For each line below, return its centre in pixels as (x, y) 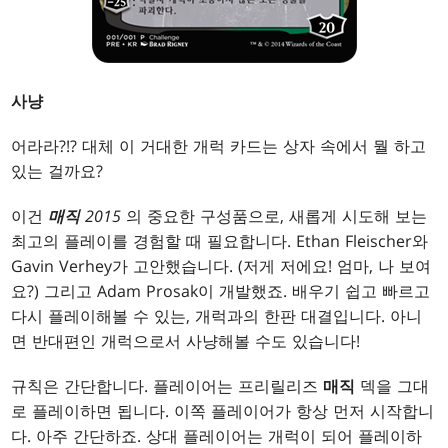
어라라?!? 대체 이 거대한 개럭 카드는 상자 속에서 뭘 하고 (219, 145)
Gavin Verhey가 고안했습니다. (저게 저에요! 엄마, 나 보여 (221, 265)
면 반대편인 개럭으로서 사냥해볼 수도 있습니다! (186, 340)
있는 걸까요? (57, 170)
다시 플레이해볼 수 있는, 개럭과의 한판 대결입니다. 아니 (217, 315)
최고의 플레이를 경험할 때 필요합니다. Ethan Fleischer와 (220, 240)
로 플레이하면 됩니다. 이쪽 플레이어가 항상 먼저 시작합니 (223, 410)
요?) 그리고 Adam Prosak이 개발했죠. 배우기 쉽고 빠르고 (221, 290)
